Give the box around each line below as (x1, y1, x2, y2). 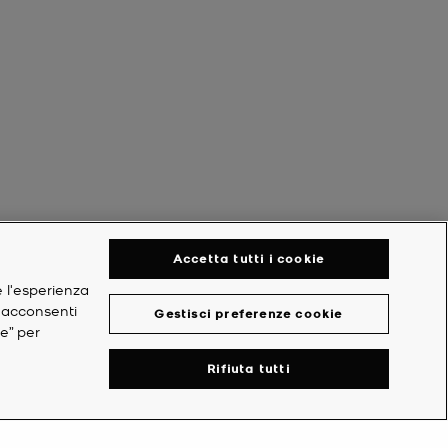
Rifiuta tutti (207, 359, 290, 377)
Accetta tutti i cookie (172, 249, 325, 267)
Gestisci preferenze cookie (154, 304, 343, 322)
